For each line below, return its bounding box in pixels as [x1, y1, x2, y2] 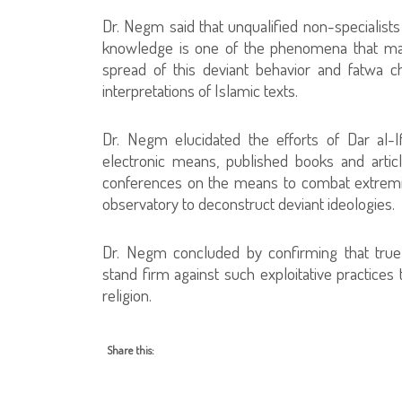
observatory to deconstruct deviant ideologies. [102, 191, 395, 214]
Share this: [107, 342, 154, 357]
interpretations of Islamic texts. [102, 78, 298, 101]
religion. [102, 283, 152, 306]
